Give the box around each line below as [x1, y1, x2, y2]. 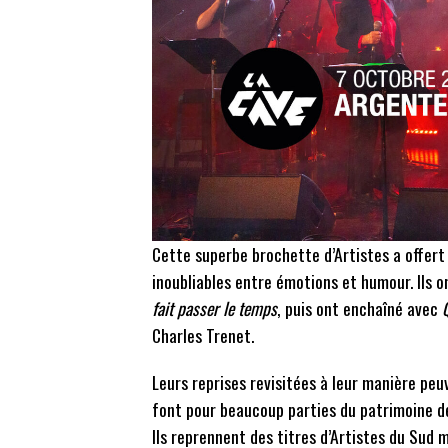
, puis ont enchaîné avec [277, 295, 442, 322]
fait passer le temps [152, 295, 277, 322]
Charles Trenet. [152, 322, 254, 349]
